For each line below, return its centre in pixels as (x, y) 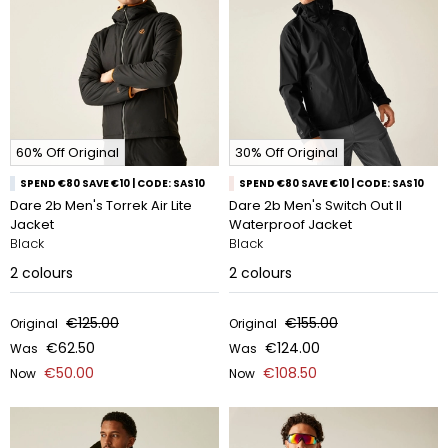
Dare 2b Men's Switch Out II (315, 205)
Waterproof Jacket (290, 224)
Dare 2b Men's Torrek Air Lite (101, 205)
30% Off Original (286, 152)
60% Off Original (67, 152)
